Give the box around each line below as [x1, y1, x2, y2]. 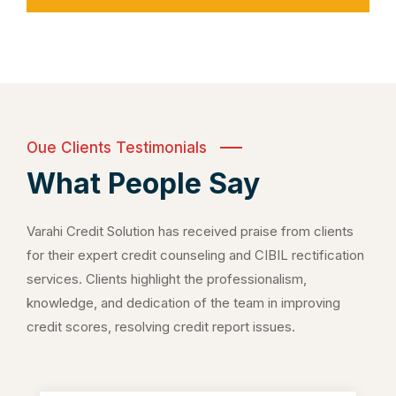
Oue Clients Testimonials [27, 138, 207, 156]
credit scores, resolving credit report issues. [27, 317, 295, 335]
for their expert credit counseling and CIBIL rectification [27, 246, 364, 263]
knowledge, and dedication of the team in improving [27, 293, 340, 311]
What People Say [27, 165, 260, 201]
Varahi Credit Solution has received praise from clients [27, 222, 354, 240]
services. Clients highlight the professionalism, [27, 270, 307, 287]
